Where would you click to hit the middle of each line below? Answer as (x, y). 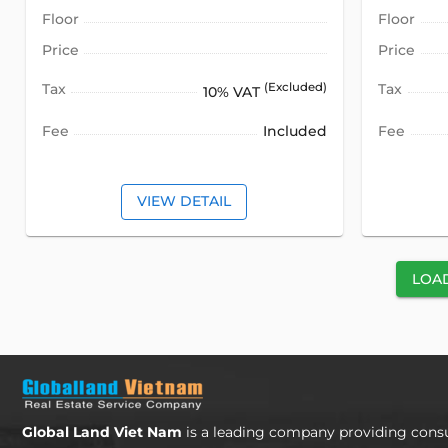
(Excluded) (296, 87)
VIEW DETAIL (184, 201)
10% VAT (234, 91)
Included (295, 130)
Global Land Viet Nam (102, 432)
